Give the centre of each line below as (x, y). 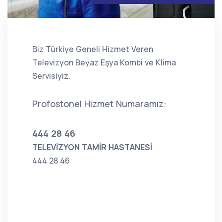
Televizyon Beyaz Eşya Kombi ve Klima (104, 62)
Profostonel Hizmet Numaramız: (99, 103)
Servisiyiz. (51, 76)
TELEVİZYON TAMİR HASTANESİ (92, 147)
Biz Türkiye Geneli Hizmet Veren (93, 49)
